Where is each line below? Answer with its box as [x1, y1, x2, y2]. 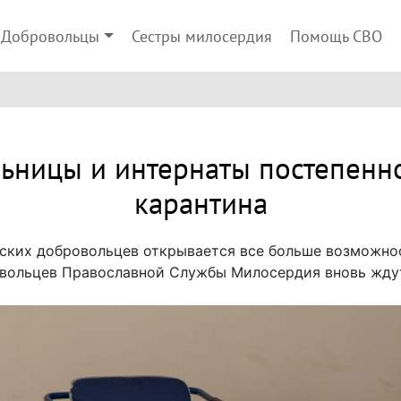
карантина [133, 187, 268, 222]
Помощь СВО [289, 28, 382, 47]
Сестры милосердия [131, 28, 272, 47]
